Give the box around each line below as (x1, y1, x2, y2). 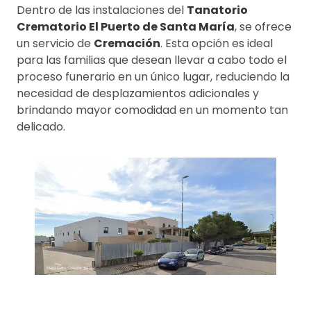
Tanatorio (187, 1, 248, 18)
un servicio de (17, 35, 94, 51)
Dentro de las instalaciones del (17, 1, 187, 18)
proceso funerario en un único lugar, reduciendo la (17, 68, 289, 85)
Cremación (94, 35, 160, 51)
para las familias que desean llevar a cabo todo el (17, 51, 287, 68)
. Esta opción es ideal (160, 35, 273, 51)
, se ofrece (235, 18, 292, 35)
